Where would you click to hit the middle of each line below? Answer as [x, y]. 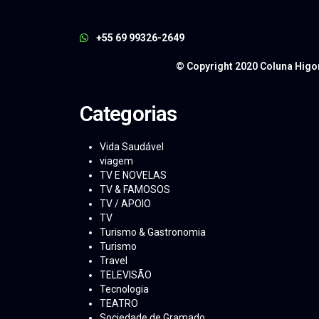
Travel [114, 261]
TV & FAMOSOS [135, 190]
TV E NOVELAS [133, 176]
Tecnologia [124, 289]
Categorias [128, 114]
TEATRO [119, 304]
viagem [116, 161]
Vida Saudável [132, 147]
